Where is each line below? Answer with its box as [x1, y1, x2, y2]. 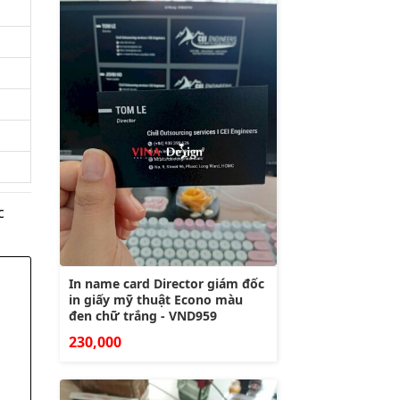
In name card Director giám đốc [69, 274, 264, 292]
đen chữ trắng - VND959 [69, 306, 217, 324]
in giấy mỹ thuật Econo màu [69, 290, 243, 308]
